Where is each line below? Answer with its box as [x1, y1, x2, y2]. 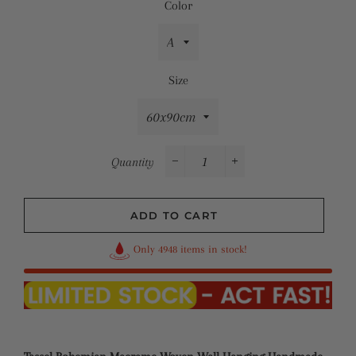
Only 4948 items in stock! [133, 243, 247, 255]
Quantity [111, 155, 154, 169]
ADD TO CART [130, 209, 219, 222]
